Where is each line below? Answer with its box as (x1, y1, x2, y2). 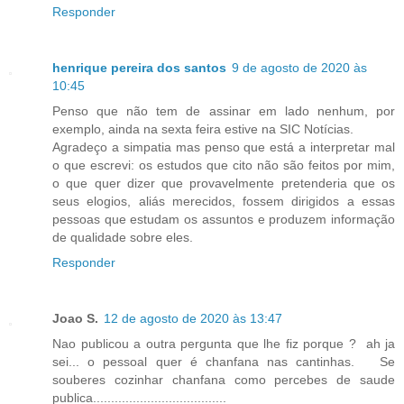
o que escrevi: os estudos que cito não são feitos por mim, (52, 158, 395, 173)
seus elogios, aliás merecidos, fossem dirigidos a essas (52, 194, 395, 209)
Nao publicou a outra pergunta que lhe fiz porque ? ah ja (52, 336, 395, 352)
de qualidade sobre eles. (52, 230, 193, 245)
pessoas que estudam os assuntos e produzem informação (52, 212, 395, 227)
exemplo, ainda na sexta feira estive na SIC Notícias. (52, 122, 353, 137)
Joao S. (52, 311, 98, 326)
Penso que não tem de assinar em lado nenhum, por (52, 104, 395, 119)
